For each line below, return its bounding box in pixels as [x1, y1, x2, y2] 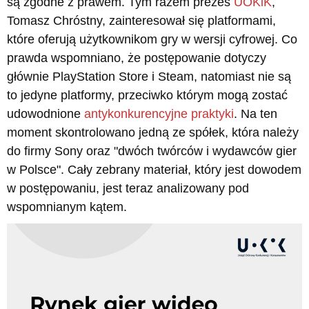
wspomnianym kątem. [7, 199, 127, 214]
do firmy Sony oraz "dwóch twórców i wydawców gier [7, 143, 297, 158]
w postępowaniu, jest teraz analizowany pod [7, 181, 249, 195]
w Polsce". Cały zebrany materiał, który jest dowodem [7, 162, 301, 177]
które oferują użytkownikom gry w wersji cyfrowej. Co [7, 32, 297, 46]
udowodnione [7, 106, 84, 121]
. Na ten [234, 106, 277, 121]
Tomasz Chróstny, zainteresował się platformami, [7, 13, 276, 28]
